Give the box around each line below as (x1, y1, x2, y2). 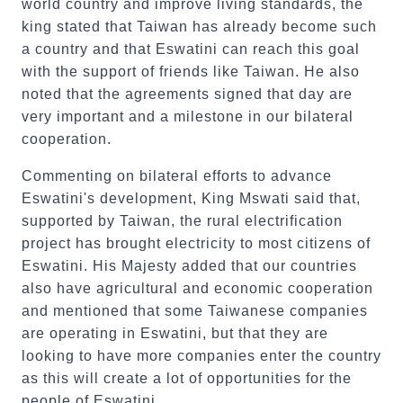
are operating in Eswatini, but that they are (22, 326, 328, 341)
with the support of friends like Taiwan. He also (22, 64, 360, 79)
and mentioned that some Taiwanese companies (22, 303, 368, 318)
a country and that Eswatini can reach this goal (22, 41, 360, 57)
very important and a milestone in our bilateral (22, 109, 354, 124)
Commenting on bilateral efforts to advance (22, 168, 332, 184)
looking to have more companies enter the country (22, 348, 381, 363)
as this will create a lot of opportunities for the (22, 371, 352, 386)
